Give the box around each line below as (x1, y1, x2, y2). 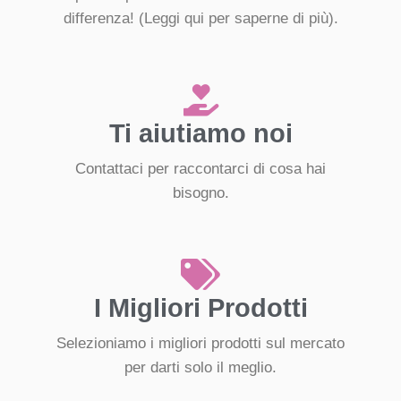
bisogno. (172, 184, 229, 202)
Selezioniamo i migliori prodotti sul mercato (56, 335, 345, 353)
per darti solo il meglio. (124, 359, 277, 377)
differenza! (63, 10, 139, 28)
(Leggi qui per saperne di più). (138, 10, 338, 28)
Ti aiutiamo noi (108, 119, 293, 149)
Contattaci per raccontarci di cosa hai (75, 160, 326, 178)
